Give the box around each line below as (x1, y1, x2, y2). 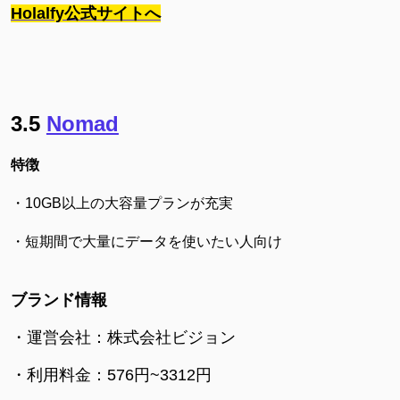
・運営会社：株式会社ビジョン (10, 328, 236, 346)
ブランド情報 (10, 290, 107, 309)
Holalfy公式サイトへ (10, 4, 161, 22)
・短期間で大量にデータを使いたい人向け (10, 233, 282, 249)
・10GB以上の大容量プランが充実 (10, 195, 233, 211)
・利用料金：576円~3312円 (10, 365, 212, 384)
